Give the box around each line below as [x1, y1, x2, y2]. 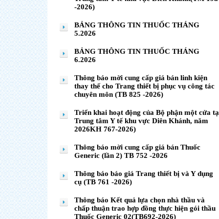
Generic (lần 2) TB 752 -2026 [74, 152, 168, 159]
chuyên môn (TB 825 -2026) [74, 90, 163, 98]
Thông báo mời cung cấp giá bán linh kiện [74, 74, 207, 82]
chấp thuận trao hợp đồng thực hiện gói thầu [74, 204, 216, 212]
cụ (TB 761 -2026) [74, 178, 132, 186]
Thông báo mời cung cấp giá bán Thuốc [74, 143, 200, 151]
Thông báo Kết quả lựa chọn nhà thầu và [74, 196, 205, 204]
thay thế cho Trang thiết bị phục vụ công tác [74, 82, 215, 90]
